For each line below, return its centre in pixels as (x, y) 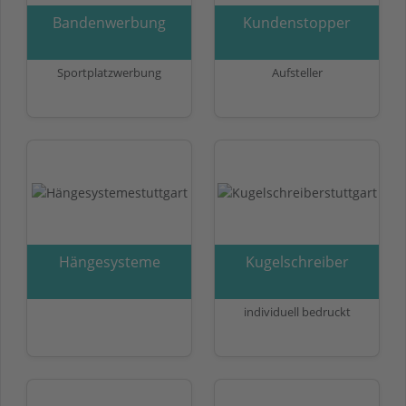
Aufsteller (297, 72)
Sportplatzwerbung (109, 72)
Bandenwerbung (109, 22)
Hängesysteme (109, 261)
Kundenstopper (297, 22)
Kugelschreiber (297, 261)
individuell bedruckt (297, 311)
